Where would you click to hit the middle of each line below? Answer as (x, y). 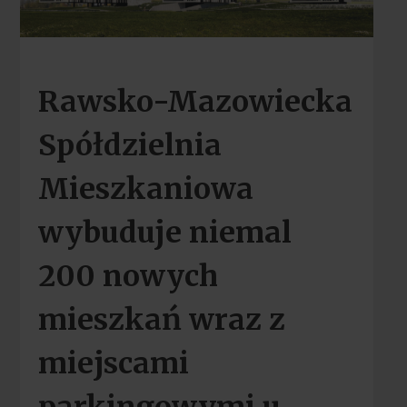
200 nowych (128, 277)
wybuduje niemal (164, 233)
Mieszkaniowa (145, 189)
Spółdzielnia (129, 146)
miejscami (113, 364)
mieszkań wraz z (161, 320)
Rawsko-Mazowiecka (195, 102)
